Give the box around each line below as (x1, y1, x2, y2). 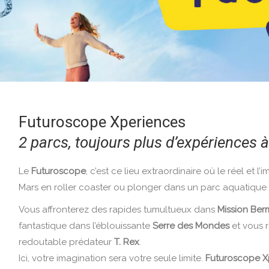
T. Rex (113, 237, 139, 247)
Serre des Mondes (152, 220, 229, 231)
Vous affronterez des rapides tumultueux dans (18, 204, 217, 215)
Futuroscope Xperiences (18, 113, 186, 131)
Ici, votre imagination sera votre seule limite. (18, 253, 205, 264)
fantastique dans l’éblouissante (18, 220, 153, 231)
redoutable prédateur (18, 237, 114, 247)
